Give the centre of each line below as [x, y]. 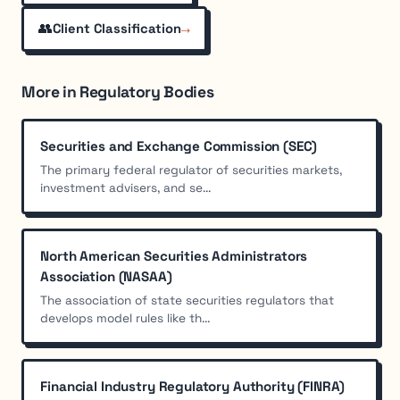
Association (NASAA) [106, 276]
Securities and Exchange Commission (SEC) [179, 146]
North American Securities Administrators [174, 255]
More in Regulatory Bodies [118, 92]
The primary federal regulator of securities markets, [192, 170]
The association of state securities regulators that [187, 301]
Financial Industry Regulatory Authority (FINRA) [193, 387]
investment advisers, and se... [126, 187]
